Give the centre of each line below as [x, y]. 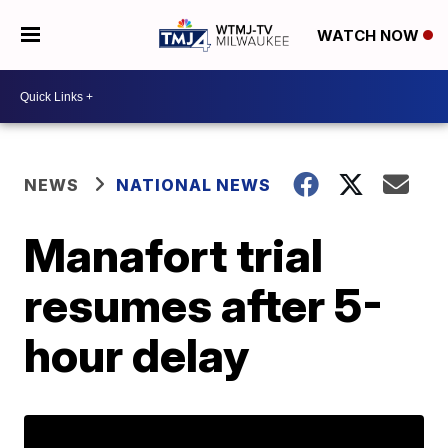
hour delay [137, 355]
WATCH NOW [369, 36]
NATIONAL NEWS [194, 185]
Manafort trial [174, 255]
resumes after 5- [204, 305]
